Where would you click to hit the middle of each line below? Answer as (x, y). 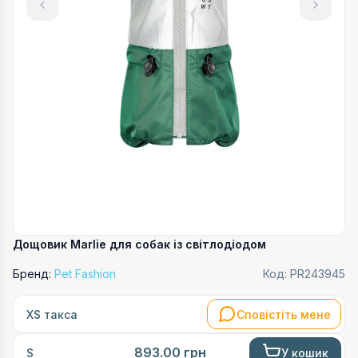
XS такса (52, 314)
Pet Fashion (85, 274)
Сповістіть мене (284, 314)
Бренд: (32, 274)
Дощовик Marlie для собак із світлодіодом (139, 244)
